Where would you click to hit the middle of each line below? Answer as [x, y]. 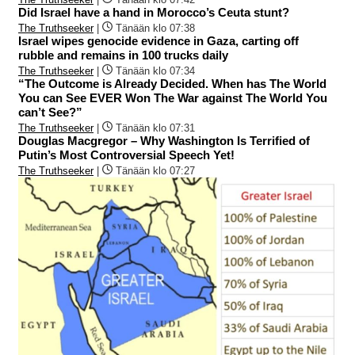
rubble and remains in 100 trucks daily [123, 55]
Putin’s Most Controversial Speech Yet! [126, 155]
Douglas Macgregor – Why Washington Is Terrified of [164, 140]
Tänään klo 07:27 [155, 170]
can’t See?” [50, 112]
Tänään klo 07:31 [155, 128]
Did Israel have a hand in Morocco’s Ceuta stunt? [154, 12]
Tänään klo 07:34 [155, 71]
